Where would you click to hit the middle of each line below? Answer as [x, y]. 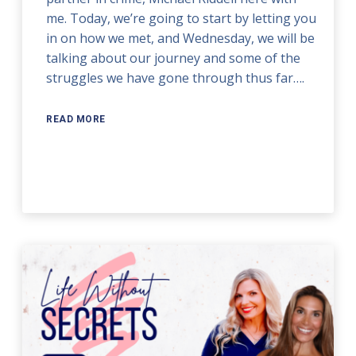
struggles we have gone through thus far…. [176, 77]
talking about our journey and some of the [174, 58]
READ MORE [76, 119]
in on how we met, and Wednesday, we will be [181, 38]
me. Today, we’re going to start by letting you [182, 18]
